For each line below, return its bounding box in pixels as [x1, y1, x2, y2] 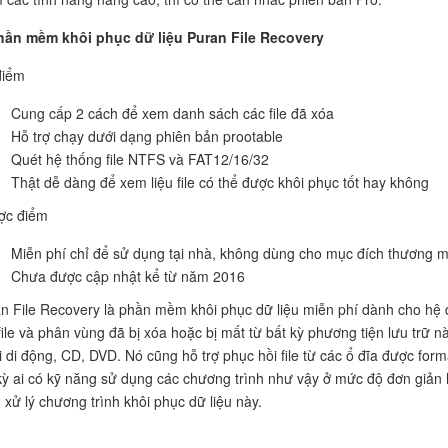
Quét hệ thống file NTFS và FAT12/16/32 [10, 148, 269, 169]
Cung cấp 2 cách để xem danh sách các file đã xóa [10, 102, 334, 123]
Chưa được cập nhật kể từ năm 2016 [10, 265, 245, 286]
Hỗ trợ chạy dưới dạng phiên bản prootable [10, 125, 283, 146]
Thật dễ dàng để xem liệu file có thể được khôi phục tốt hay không [10, 171, 429, 192]
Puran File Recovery [186, 26, 324, 47]
